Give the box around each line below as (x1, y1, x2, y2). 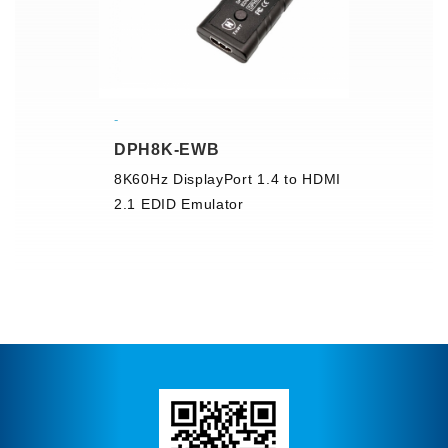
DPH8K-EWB (114, 140, 220, 158)
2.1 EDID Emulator (114, 195, 244, 212)
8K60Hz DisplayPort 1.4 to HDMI (114, 170, 341, 187)
